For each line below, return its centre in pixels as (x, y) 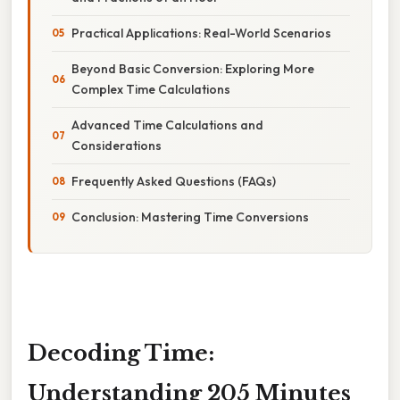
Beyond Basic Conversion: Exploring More (193, 68)
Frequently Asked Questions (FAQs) (174, 181)
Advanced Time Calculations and (167, 125)
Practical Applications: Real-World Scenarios (201, 33)
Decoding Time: (121, 353)
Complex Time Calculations (151, 89)
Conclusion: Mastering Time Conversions (190, 217)
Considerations (117, 145)
